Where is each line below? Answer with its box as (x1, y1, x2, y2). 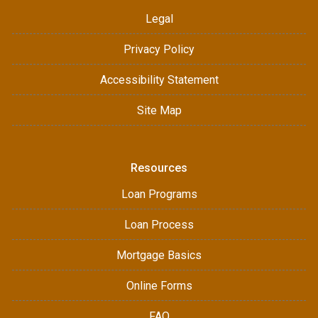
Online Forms (126, 279, 192, 292)
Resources (131, 161, 187, 175)
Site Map (136, 104, 182, 117)
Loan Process (124, 218, 194, 231)
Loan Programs (121, 187, 197, 201)
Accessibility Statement (99, 73, 219, 87)
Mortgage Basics (116, 248, 202, 262)
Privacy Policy (124, 43, 194, 56)
